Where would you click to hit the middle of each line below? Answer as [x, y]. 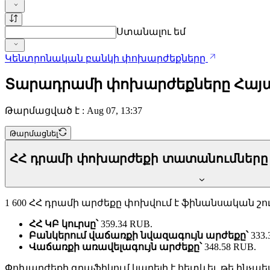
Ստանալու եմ [151, 32]
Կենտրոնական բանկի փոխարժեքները [106, 58]
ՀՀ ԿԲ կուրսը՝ [64, 224]
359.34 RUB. [125, 224]
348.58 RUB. [229, 247]
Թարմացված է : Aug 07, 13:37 [74, 111]
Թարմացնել [34, 133]
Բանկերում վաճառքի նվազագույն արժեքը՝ [139, 236]
